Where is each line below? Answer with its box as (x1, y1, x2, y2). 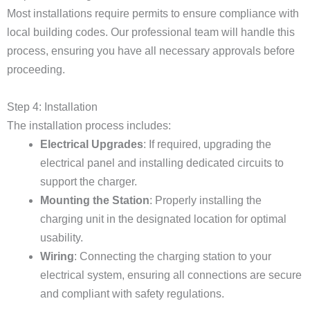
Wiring (40, 250, 74, 262)
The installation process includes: (7, 120, 171, 131)
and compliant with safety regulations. (40, 288, 224, 300)
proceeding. (7, 64, 65, 75)
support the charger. (40, 176, 137, 188)
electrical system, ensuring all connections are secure (40, 269, 302, 281)
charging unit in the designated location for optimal (40, 213, 286, 225)
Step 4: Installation (7, 101, 98, 113)
